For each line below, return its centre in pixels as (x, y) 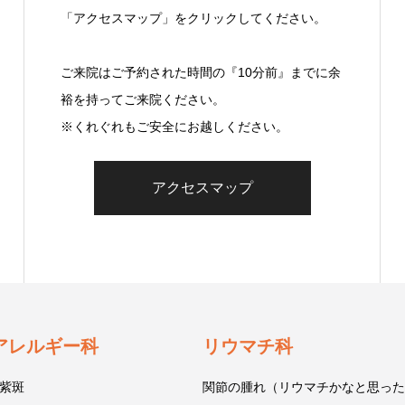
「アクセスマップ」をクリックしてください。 (193, 18)
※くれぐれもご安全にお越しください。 (174, 127)
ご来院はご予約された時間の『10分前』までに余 (201, 72)
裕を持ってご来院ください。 (143, 99)
